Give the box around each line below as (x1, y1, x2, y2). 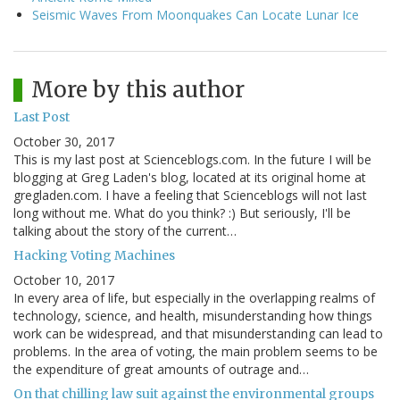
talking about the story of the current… (13, 222, 237, 240)
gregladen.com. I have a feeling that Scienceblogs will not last (13, 187, 367, 204)
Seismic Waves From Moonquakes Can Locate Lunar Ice (32, 6, 359, 24)
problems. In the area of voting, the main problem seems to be (13, 343, 378, 361)
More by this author (31, 76, 245, 104)
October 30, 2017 (13, 133, 114, 151)
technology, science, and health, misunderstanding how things (13, 307, 372, 325)
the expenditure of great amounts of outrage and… (13, 361, 309, 379)
